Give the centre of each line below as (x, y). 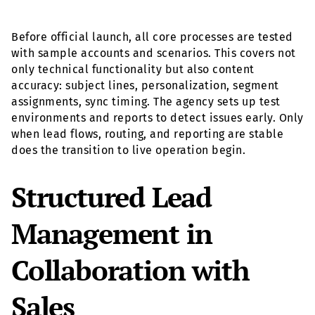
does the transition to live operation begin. (128, 150)
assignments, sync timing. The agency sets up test (146, 102)
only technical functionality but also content (133, 70)
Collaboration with (130, 270)
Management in (112, 233)
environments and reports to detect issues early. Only (157, 118)
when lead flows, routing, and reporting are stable (147, 134)
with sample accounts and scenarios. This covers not (154, 53)
